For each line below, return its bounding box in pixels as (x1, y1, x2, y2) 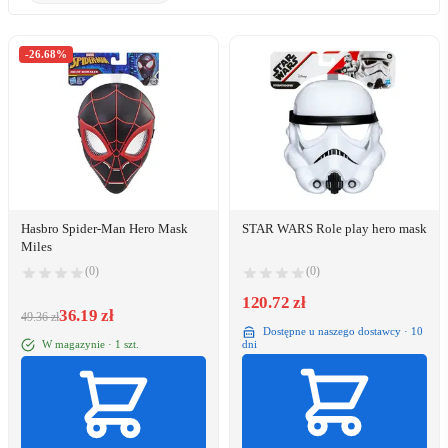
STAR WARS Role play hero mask (242, 221, 427, 237)
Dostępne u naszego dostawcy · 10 (260, 324, 423, 337)
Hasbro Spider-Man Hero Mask (21, 221, 188, 237)
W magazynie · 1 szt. (39, 337, 139, 350)
